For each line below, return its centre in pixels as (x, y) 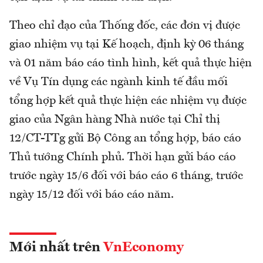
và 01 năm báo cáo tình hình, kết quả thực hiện (131, 64)
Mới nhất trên (56, 248)
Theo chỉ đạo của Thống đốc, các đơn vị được (125, 26)
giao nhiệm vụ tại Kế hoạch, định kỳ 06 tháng (127, 45)
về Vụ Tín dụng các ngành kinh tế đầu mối (119, 82)
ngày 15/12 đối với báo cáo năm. (92, 195)
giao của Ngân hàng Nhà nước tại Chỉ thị (115, 120)
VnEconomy (144, 248)
